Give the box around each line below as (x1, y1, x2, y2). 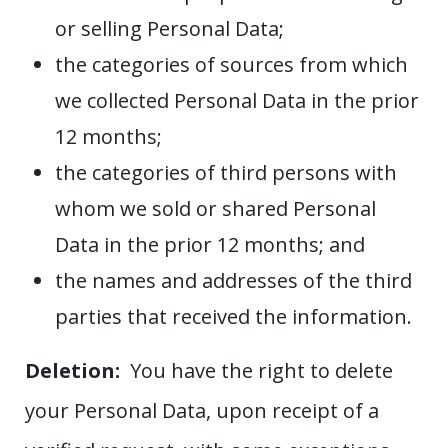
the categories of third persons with (55, 159, 397, 187)
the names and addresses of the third (55, 267, 412, 295)
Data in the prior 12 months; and (55, 231, 365, 259)
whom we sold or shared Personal (55, 195, 376, 223)
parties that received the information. (55, 303, 412, 331)
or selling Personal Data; (55, 15, 284, 43)
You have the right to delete (130, 357, 393, 385)
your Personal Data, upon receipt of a (25, 397, 379, 425)
